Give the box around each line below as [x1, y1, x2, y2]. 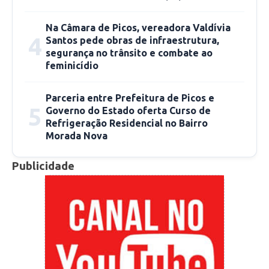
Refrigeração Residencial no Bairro [46, 118, 208, 129]
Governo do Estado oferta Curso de [46, 105, 211, 116]
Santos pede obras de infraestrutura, [46, 35, 219, 46]
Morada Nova [46, 130, 107, 142]
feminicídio [46, 60, 98, 71]
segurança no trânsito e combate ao [46, 47, 213, 59]
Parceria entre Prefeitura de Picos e [46, 92, 214, 104]
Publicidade [12, 160, 74, 173]
